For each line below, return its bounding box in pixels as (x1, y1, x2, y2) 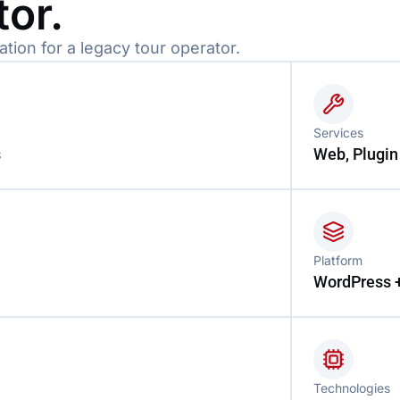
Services (313, 124, 364, 140)
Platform (312, 252, 362, 268)
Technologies (312, 379, 390, 396)
